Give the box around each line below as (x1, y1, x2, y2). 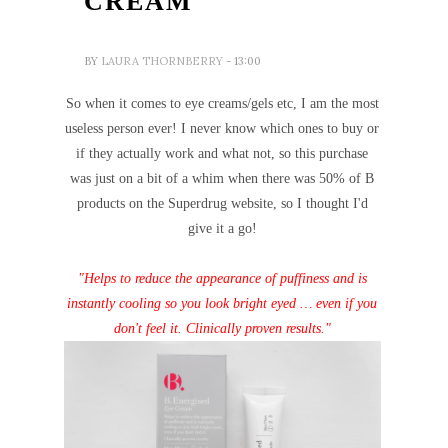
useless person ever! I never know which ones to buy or (65, 121, 380, 137)
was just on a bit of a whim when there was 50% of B (70, 171, 375, 187)
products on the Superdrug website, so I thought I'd (76, 196, 368, 212)
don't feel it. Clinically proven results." (113, 321, 331, 337)
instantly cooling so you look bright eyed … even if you (67, 296, 378, 312)
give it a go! (187, 221, 257, 237)
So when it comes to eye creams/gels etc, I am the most (65, 96, 379, 112)
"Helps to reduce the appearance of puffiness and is (77, 271, 367, 287)
